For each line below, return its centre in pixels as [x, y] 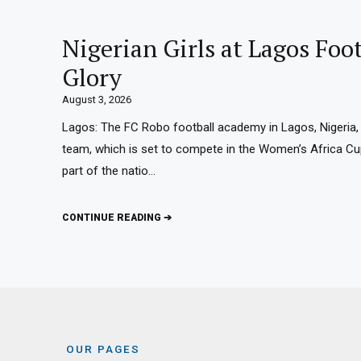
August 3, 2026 [97, 100]
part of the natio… [109, 171]
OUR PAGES [103, 349]
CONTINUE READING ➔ [117, 218]
